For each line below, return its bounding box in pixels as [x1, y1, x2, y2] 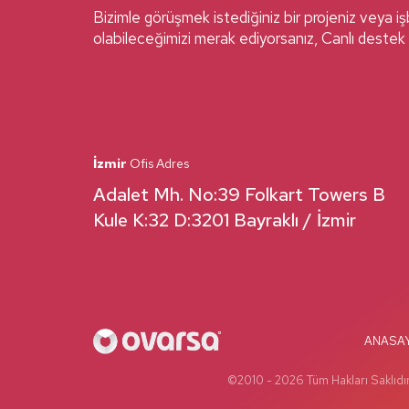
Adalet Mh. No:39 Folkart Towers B [93, 183, 385, 207]
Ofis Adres [127, 155, 189, 173]
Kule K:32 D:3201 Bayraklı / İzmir [93, 208, 356, 233]
